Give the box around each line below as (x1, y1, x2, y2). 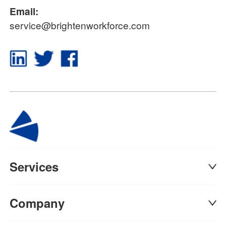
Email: (10, 4, 39, 18)
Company (10, 194, 65, 212)
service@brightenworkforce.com (10, 18, 150, 32)
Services (10, 158, 59, 176)
